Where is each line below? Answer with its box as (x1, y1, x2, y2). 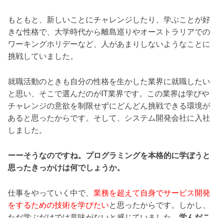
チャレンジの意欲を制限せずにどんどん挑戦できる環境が (8, 101, 210, 110)
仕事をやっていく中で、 (8, 189, 93, 198)
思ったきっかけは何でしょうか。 (8, 163, 125, 172)
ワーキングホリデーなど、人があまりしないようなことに (8, 39, 210, 48)
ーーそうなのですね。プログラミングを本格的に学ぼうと (8, 151, 210, 160)
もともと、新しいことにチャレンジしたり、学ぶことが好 (8, 15, 210, 24)
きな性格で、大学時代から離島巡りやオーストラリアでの (8, 27, 210, 36)
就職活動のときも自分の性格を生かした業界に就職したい (8, 77, 210, 86)
